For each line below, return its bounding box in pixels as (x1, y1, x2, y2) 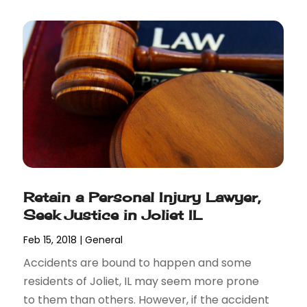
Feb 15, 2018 (23, 232, 77, 247)
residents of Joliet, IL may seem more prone (23, 273, 260, 289)
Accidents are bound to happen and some (23, 254, 252, 271)
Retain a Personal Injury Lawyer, (23, 188, 261, 206)
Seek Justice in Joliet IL (23, 206, 203, 223)
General (85, 232, 123, 247)
